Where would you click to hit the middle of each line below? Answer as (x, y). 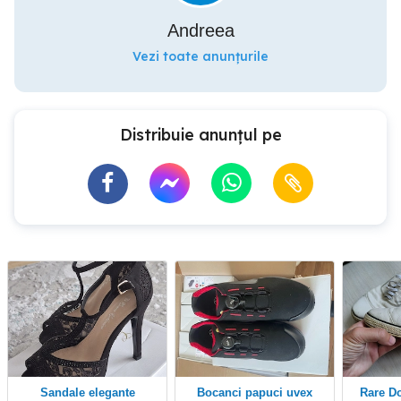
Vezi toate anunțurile (200, 56)
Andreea (200, 30)
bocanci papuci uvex (259, 392)
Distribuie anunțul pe (200, 135)
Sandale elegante (91, 392)
